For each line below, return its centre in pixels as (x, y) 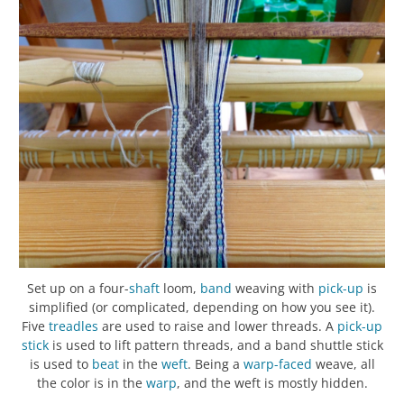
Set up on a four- (78, 288)
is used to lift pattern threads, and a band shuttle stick (216, 344)
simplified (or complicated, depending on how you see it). (202, 307)
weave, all (343, 363)
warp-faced (277, 363)
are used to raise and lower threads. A (218, 326)
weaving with (275, 288)
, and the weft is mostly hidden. (272, 382)
